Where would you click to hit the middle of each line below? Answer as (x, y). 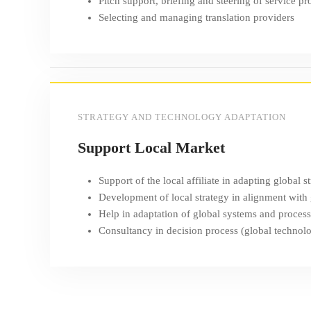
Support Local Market (151, 148)
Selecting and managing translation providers (196, 17)
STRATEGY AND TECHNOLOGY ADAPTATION (182, 117)
